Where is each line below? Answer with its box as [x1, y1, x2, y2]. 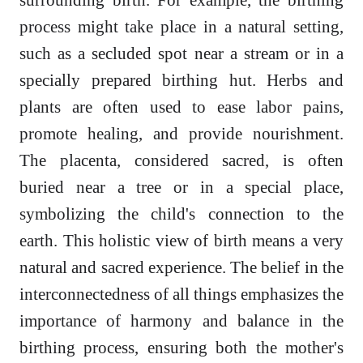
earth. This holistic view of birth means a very [19, 231, 344, 250]
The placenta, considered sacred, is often [19, 151, 344, 170]
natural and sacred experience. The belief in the [19, 258, 344, 277]
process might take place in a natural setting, [19, 17, 344, 36]
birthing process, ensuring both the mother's [19, 338, 344, 357]
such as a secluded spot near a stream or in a [19, 44, 344, 63]
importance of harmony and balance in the [19, 311, 344, 331]
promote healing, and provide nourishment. [19, 124, 344, 143]
